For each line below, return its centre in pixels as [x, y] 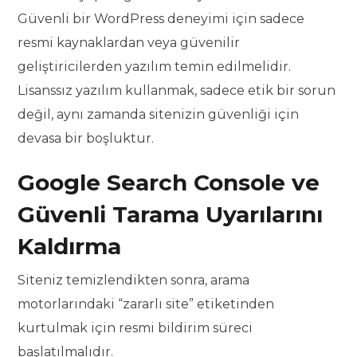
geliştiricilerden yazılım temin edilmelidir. [155, 67]
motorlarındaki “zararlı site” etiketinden [146, 304]
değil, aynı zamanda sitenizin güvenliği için [159, 115]
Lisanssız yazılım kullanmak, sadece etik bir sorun [177, 91]
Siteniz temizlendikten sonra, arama [134, 280]
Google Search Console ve [169, 183]
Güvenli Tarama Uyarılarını [171, 215]
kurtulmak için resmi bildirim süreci [135, 328]
